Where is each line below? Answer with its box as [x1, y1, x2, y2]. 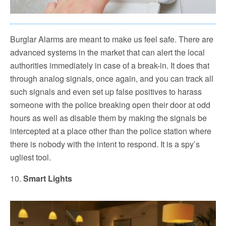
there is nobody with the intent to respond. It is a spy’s [10, 138, 200, 150]
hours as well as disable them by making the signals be [10, 111, 207, 124]
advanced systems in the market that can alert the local [10, 46, 205, 58]
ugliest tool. [10, 151, 51, 163]
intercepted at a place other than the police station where [10, 125, 211, 137]
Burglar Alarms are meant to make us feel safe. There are [10, 33, 213, 45]
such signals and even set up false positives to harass [10, 85, 202, 97]
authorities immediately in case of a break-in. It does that [10, 59, 209, 71]
